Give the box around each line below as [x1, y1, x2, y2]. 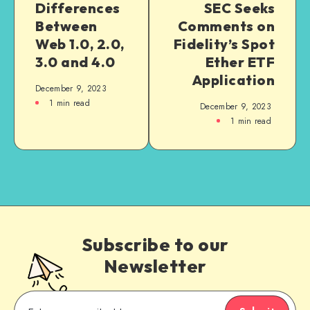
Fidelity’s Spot [173, 35, 275, 53]
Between [35, 17, 98, 35]
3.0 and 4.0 [35, 53, 116, 71]
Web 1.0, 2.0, [35, 35, 125, 53]
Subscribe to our [81, 232, 229, 256]
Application [191, 71, 275, 89]
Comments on [177, 17, 275, 35]
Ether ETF [205, 53, 275, 71]
